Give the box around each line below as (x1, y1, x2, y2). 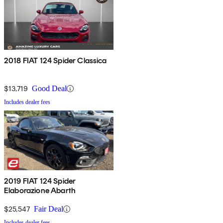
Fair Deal (34, 205, 63, 214)
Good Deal (32, 84, 67, 93)
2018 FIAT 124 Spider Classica (4, 56, 107, 66)
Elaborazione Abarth (4, 186, 76, 196)
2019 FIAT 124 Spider (4, 176, 76, 186)
